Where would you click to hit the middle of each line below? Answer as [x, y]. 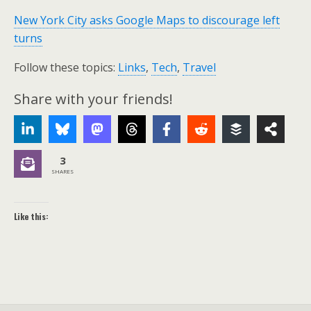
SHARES [62, 171]
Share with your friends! [93, 99]
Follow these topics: [66, 67]
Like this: [31, 216]
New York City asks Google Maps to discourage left [147, 20]
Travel [199, 67]
